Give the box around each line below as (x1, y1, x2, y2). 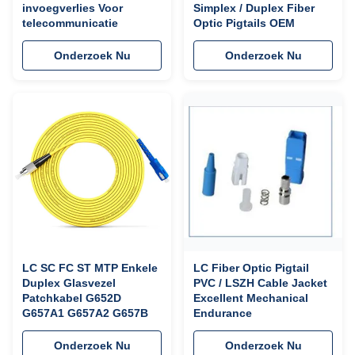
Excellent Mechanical (193, 292, 308, 304)
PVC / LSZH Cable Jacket (193, 277, 327, 289)
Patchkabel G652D (22, 292, 121, 304)
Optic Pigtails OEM (193, 17, 295, 29)
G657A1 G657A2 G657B (22, 307, 148, 319)
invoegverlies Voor (22, 2, 123, 14)
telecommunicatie (22, 17, 118, 29)
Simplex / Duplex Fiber (193, 2, 315, 14)
